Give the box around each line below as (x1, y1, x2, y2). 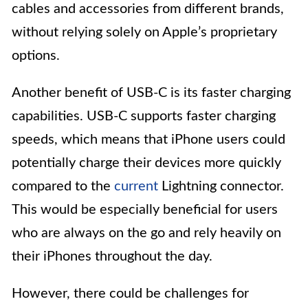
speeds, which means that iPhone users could (12, 133, 285, 147)
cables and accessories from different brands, (12, 2, 284, 16)
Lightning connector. (158, 179, 284, 194)
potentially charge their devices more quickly (12, 156, 281, 170)
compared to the (12, 179, 114, 194)
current (114, 179, 158, 194)
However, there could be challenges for (12, 287, 249, 301)
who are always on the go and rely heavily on (12, 226, 281, 241)
